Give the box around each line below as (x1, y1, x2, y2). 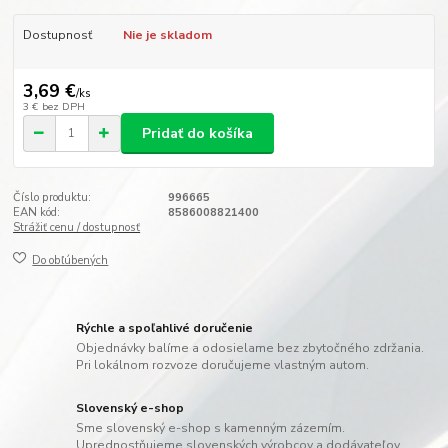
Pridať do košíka (142, 123, 253, 143)
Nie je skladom (122, 27, 212, 44)
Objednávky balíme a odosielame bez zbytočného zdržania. (76, 339, 425, 356)
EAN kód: (13, 205, 61, 221)
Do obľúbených (32, 252, 109, 268)
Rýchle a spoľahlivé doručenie (76, 320, 254, 337)
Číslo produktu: (13, 190, 92, 206)
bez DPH (41, 99, 85, 115)
